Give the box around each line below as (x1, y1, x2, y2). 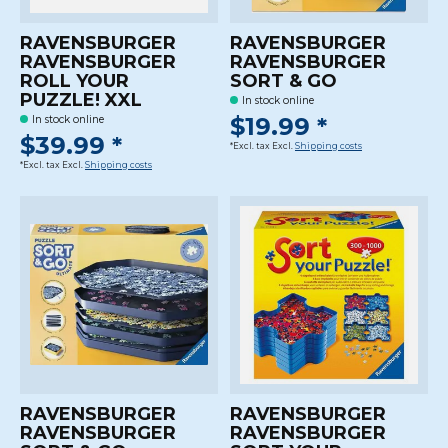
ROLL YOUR (20, 69, 129, 92)
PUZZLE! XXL (20, 88, 142, 111)
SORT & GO (229, 69, 337, 92)
